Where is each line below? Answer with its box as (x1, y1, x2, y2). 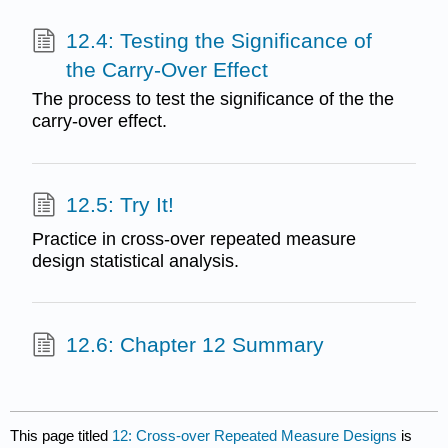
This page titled (10, 426, 113, 444)
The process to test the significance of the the (31, 89, 394, 110)
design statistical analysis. (31, 250, 239, 271)
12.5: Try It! (65, 193, 174, 217)
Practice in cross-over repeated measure (31, 228, 356, 249)
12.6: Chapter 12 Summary (65, 332, 324, 356)
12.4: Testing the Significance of (65, 28, 372, 52)
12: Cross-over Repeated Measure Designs (112, 426, 398, 444)
